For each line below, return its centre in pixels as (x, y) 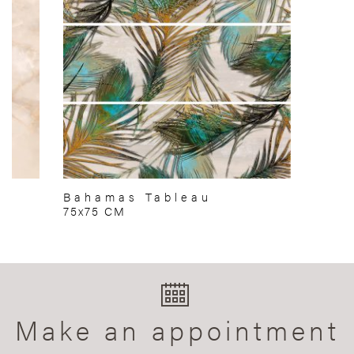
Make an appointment (177, 330)
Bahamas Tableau (137, 197)
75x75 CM (94, 211)
